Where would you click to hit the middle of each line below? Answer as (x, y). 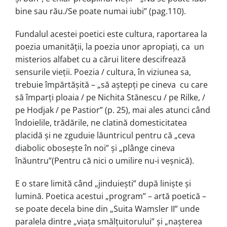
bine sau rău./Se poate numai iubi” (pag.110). (101, 11)
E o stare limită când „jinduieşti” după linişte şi (103, 183)
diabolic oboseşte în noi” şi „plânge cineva (95, 148)
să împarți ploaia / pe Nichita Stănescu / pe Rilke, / (110, 97)
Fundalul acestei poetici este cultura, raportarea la (111, 34)
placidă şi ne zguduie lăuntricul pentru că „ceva (105, 135)
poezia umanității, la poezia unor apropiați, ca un (110, 46)
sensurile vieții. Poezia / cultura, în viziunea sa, (103, 72)
